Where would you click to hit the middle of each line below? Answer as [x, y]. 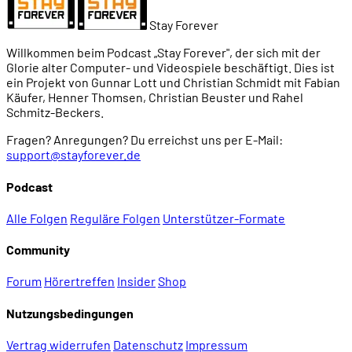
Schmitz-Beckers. [55, 112]
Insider [136, 281]
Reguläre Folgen [115, 218]
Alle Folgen [37, 218]
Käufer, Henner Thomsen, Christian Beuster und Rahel [155, 97]
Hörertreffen [79, 281]
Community [38, 250]
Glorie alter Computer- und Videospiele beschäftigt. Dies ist [170, 68]
